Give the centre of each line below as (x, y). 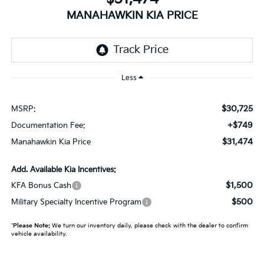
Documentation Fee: (48, 125)
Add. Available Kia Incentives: (63, 169)
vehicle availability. (39, 234)
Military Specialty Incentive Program (76, 202)
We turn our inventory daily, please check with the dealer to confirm (149, 225)
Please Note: (31, 225)
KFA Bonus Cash (41, 185)
